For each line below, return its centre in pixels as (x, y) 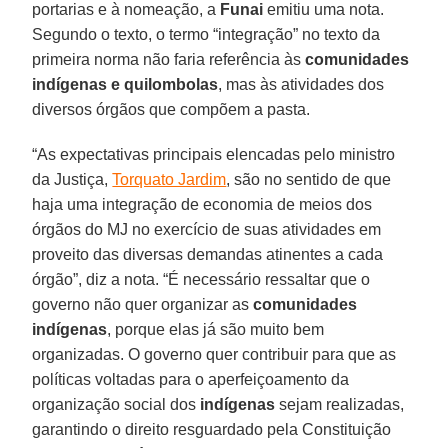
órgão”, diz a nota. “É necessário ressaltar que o (201, 279)
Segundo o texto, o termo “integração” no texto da (206, 34)
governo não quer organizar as (143, 304)
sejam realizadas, (340, 404)
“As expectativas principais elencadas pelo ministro (214, 154)
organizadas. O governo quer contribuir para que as (214, 354)
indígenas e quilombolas (125, 84)
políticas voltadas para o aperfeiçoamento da (191, 379)
